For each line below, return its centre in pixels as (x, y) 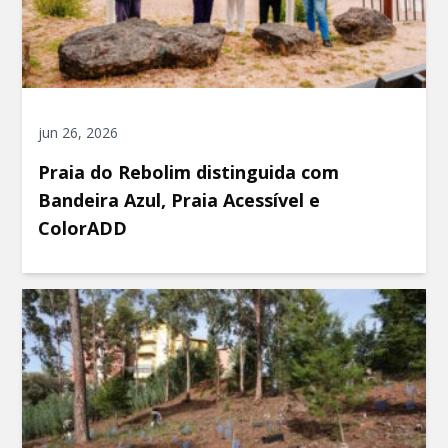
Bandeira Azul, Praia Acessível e (179, 199)
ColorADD (83, 227)
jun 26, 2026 (78, 132)
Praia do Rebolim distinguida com (189, 171)
